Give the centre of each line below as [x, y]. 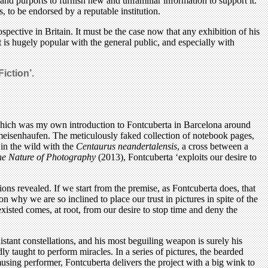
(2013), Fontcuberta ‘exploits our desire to [176, 157]
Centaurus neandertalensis [127, 146]
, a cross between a [213, 146]
